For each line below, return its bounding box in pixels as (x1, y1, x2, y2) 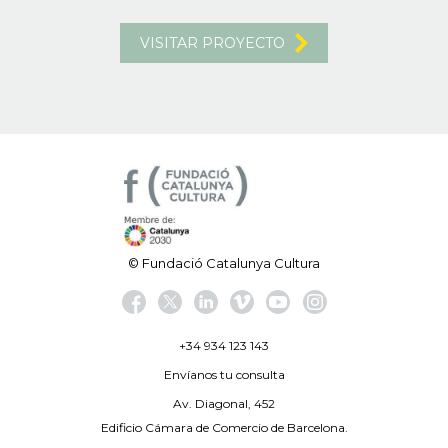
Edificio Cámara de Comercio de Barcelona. (100, 419, 348, 435)
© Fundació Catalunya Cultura (128, 254, 320, 271)
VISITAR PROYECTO (140, 33, 285, 52)
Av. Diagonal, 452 (173, 395, 275, 411)
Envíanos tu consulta (163, 366, 285, 382)
